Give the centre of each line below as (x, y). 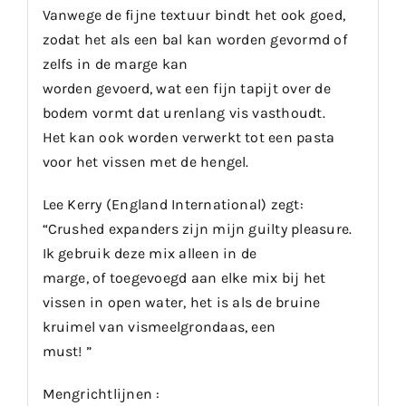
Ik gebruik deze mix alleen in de (150, 253)
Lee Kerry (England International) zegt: (173, 204)
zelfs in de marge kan (115, 63)
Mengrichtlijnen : (101, 393)
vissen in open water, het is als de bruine (181, 302)
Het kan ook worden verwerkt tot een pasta (188, 137)
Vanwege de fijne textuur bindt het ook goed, (194, 14)
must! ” (67, 351)
